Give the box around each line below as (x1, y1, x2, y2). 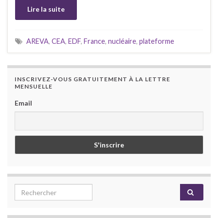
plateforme (139, 37, 174, 46)
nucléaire (108, 37, 136, 46)
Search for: (15, 185, 54, 195)
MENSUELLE (15, 83, 53, 91)
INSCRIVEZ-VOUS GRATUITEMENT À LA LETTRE (15, 75, 170, 83)
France (84, 37, 105, 46)
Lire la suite (27, 5, 65, 14)
